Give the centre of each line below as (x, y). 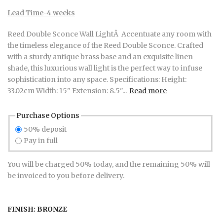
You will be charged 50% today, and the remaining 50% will (109, 165)
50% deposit (45, 129)
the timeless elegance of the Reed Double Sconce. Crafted (105, 45)
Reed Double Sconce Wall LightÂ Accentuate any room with (110, 34)
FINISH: (22, 209)
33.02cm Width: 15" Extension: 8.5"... (67, 91)
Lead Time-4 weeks (41, 13)
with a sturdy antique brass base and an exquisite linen (100, 56)
